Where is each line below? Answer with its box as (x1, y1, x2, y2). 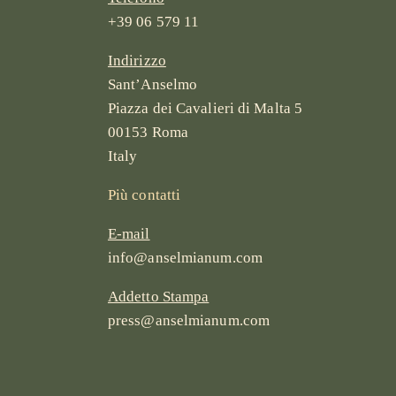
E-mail (107, 225, 150, 243)
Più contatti (107, 187, 181, 204)
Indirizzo (107, 52, 166, 70)
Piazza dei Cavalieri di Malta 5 (107, 100, 303, 118)
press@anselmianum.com (107, 312, 270, 330)
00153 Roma (107, 124, 188, 141)
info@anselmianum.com (107, 249, 263, 267)
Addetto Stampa (107, 288, 209, 306)
